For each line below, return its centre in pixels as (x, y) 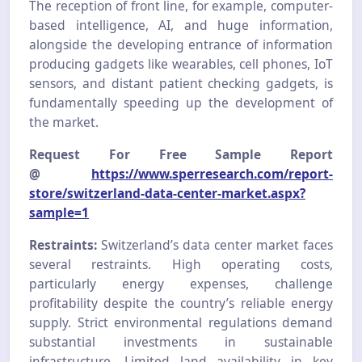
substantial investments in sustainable (181, 342)
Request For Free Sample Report (181, 155)
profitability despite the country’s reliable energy (181, 303)
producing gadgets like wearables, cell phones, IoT (181, 64)
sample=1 (59, 213)
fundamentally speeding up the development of (181, 103)
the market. (64, 122)
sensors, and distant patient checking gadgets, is (181, 84)
